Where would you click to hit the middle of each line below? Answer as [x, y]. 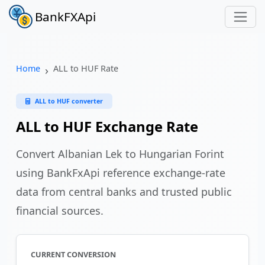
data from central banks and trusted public [124, 192]
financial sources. [60, 211]
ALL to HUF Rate [86, 68]
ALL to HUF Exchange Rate [107, 127]
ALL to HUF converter [69, 101]
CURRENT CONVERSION [73, 255]
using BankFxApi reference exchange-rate [121, 173]
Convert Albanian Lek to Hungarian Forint [120, 154]
